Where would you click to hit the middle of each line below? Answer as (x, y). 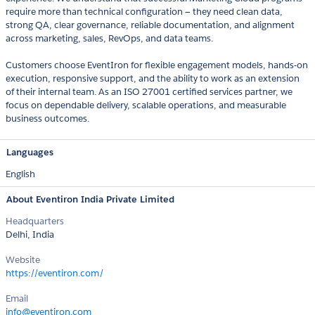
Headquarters (35, 221)
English (20, 174)
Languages (30, 153)
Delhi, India (30, 235)
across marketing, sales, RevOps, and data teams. (109, 39)
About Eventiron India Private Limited (90, 200)
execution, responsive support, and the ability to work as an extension (153, 79)
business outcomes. (47, 119)
